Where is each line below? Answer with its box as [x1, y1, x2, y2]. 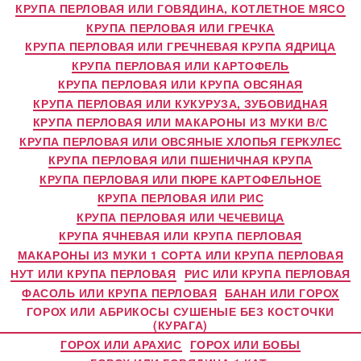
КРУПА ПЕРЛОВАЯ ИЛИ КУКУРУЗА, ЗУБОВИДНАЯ [33, 94, 328, 111]
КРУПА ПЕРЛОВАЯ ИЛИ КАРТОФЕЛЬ [72, 56, 289, 73]
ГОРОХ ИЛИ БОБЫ [189, 335, 301, 352]
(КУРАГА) [153, 317, 208, 333]
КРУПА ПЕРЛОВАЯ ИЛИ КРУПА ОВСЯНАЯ [58, 76, 303, 92]
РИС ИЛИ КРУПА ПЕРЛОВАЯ [184, 265, 351, 281]
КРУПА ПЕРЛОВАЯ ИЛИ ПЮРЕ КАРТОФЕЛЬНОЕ [39, 170, 322, 187]
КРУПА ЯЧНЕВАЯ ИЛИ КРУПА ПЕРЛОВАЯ [59, 227, 302, 243]
